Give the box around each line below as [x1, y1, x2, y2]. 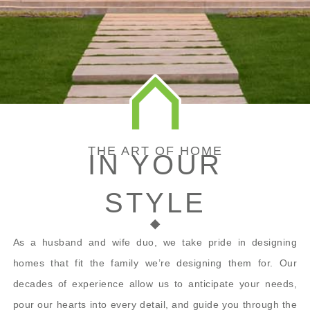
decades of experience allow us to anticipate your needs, [12, 277, 298, 289]
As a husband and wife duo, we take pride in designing [12, 236, 298, 248]
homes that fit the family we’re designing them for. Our [12, 257, 298, 268]
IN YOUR [88, 149, 222, 180]
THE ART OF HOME [87, 143, 223, 158]
